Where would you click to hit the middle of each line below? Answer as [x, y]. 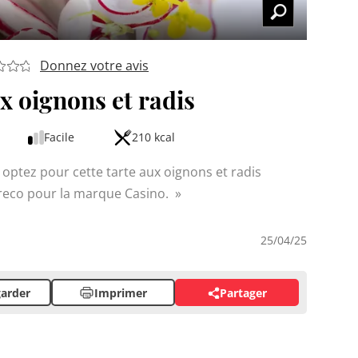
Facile [59, 137]
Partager [243, 292]
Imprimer [121, 292]
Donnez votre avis [94, 66]
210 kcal [153, 137]
